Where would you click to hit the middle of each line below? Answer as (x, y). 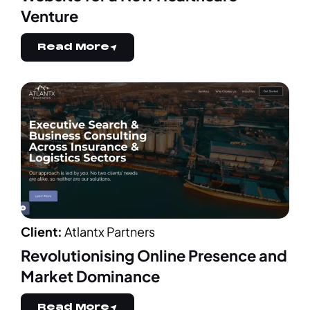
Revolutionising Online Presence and (154, 256)
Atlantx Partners (109, 232)
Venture (49, 16)
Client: (42, 232)
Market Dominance (90, 276)
